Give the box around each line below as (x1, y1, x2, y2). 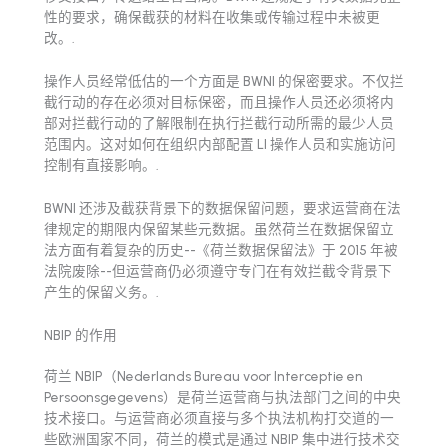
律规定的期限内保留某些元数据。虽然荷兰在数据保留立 (44, 220, 394, 237)
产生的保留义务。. (44, 283, 159, 300)
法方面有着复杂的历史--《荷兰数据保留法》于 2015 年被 (44, 241, 398, 258)
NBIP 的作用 (44, 326, 117, 343)
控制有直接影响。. (44, 156, 159, 173)
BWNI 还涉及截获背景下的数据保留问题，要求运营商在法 (44, 199, 401, 216)
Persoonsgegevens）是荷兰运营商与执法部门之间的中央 (44, 389, 401, 406)
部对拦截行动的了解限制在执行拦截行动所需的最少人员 (44, 114, 394, 131)
